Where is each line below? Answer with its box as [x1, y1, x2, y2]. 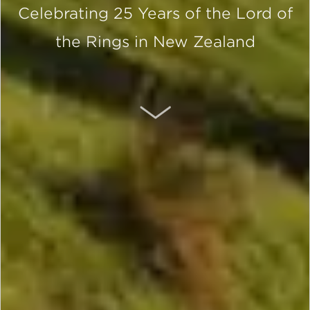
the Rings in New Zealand [55, 33, 255, 51]
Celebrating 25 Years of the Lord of [17, 4, 293, 22]
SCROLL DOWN [170, 95, 262, 109]
